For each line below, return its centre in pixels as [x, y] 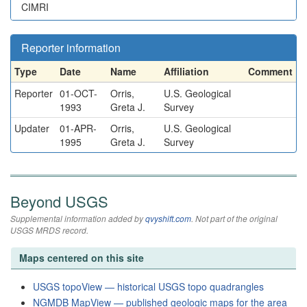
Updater [32, 128]
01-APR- [78, 128]
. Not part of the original [234, 218]
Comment [270, 71]
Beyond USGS [59, 201]
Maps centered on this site [82, 258]
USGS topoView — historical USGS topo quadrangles [148, 286]
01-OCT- [78, 93]
